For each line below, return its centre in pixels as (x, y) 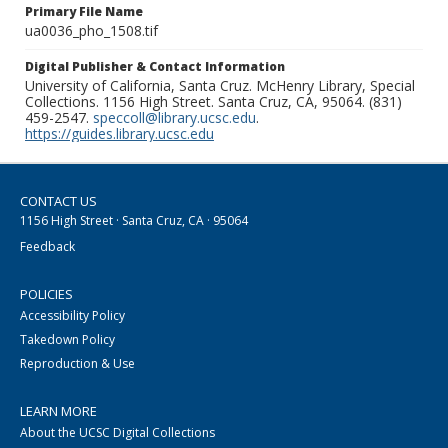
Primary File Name (84, 12)
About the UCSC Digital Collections (117, 433)
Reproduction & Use (77, 364)
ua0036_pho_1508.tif (91, 31)
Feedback (47, 247)
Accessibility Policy (72, 316)
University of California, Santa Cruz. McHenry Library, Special (220, 86)
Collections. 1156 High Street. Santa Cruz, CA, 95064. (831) (213, 102)
